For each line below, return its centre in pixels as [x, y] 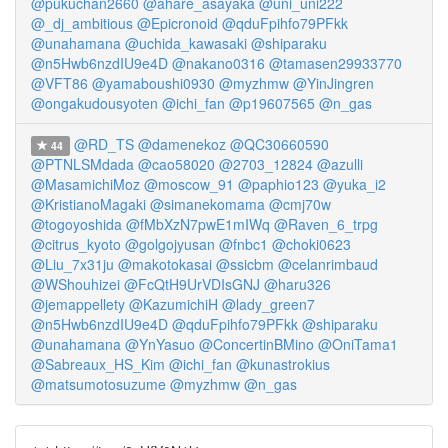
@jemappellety [78, 304]
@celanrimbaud [328, 264]
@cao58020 [176, 164]
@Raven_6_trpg [326, 224]
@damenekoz [181, 144]
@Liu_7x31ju [72, 264]
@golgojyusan [170, 244]
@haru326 [297, 284]
